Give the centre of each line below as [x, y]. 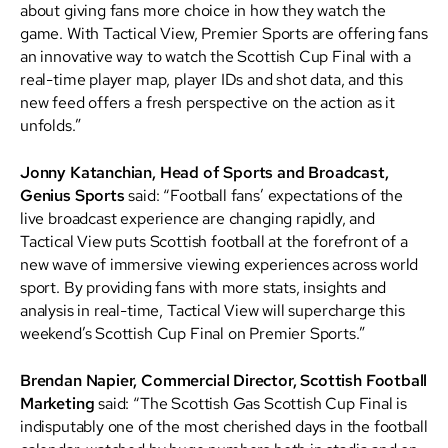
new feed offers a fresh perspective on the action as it [208, 101]
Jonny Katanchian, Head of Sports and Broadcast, [204, 172]
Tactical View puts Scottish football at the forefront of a [214, 240]
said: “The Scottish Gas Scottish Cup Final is [251, 402]
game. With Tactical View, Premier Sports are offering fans [224, 32]
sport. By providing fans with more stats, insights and [203, 286]
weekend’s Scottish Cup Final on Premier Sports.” [193, 332]
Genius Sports [72, 195]
